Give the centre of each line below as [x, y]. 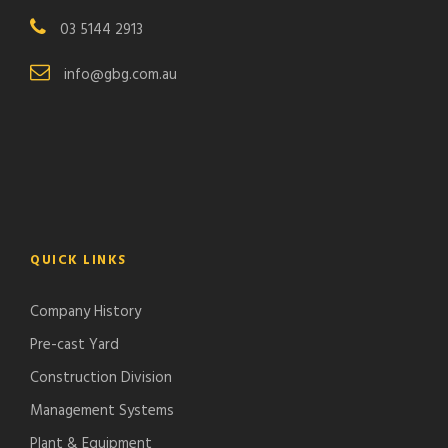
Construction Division [101, 378]
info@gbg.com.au [120, 75]
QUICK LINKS [78, 261]
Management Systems [102, 411]
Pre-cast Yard [74, 345]
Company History [85, 312]
